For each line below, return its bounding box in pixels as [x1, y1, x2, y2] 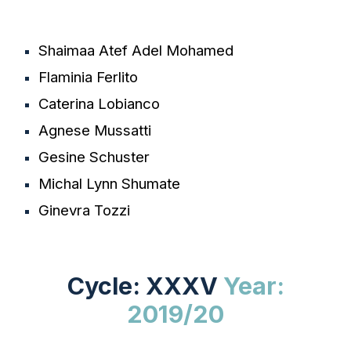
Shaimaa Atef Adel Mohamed [38, 42, 234, 60]
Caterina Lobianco [38, 95, 161, 113]
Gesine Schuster [38, 148, 150, 166]
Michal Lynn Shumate [38, 175, 181, 193]
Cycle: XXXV [67, 271, 223, 300]
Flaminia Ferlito [38, 68, 139, 86]
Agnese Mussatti [38, 121, 152, 139]
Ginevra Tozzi [38, 201, 131, 219]
